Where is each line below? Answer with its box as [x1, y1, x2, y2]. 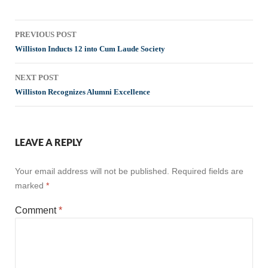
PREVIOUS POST [15, 29, 77, 39]
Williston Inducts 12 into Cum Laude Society [15, 44, 165, 53]
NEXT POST [15, 72, 59, 82]
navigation [14, 41, 84, 59]
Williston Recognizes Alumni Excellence [15, 87, 150, 96]
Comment [15, 205, 59, 215]
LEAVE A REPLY [15, 136, 83, 148]
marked [15, 180, 46, 190]
